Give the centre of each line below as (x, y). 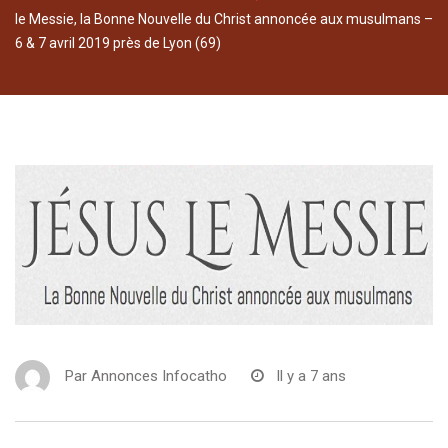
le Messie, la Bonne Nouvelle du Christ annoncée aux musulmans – (224, 19)
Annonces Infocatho (159, 376)
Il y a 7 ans (311, 376)
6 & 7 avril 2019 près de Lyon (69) (118, 43)
